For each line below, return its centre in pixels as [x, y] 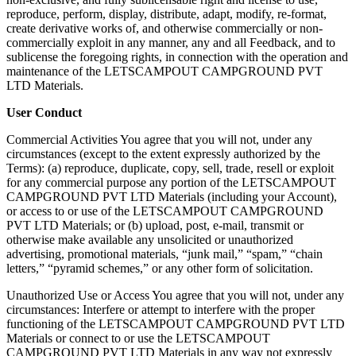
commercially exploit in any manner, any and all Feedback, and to [171, 42]
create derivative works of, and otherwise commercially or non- [164, 28]
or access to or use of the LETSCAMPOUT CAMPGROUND [165, 211]
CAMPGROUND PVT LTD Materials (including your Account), [172, 196]
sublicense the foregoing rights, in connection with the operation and [177, 56]
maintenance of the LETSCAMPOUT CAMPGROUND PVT [164, 71]
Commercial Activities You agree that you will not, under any [159, 139]
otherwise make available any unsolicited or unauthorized [150, 239]
